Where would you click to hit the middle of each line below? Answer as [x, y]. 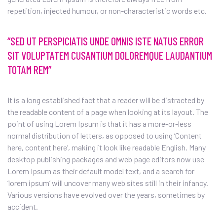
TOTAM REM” [29, 70]
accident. [23, 206]
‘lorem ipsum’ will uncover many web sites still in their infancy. [108, 183]
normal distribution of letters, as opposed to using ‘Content [105, 135]
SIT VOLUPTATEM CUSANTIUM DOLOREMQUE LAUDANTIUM [110, 55]
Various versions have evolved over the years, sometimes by [106, 195]
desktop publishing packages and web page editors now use [106, 159]
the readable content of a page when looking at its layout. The [108, 112]
